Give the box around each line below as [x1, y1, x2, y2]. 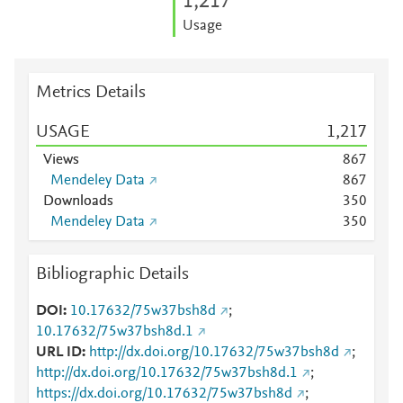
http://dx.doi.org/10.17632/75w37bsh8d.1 [36, 366, 298, 381]
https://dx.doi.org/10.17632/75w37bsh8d [36, 387, 292, 401]
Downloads [43, 194, 113, 209]
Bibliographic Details [36, 265, 189, 283]
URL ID [36, 345, 82, 360]
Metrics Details [36, 84, 146, 102]
